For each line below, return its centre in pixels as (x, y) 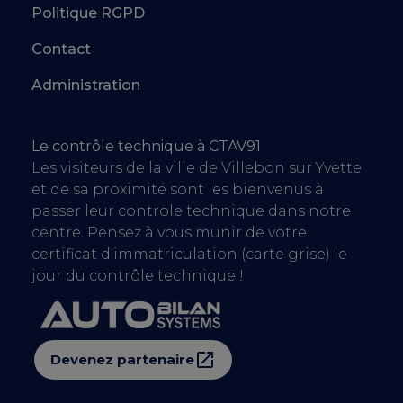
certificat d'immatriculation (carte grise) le (189, 254)
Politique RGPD (88, 13)
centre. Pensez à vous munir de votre (169, 233)
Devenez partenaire (122, 359)
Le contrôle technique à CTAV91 (146, 146)
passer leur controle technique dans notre (191, 211)
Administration (86, 85)
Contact (61, 49)
